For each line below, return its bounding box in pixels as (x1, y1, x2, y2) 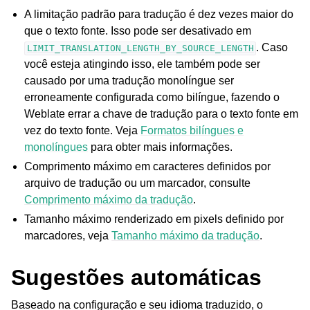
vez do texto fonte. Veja (24, 125, 141, 137)
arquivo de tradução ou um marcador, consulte (24, 177, 251, 190)
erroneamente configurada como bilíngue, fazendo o (24, 91, 280, 104)
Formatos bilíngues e (140, 125, 244, 137)
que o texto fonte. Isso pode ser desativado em (24, 25, 252, 37)
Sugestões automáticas (11, 265, 262, 291)
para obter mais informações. (88, 141, 233, 154)
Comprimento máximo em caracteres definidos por (24, 161, 271, 173)
